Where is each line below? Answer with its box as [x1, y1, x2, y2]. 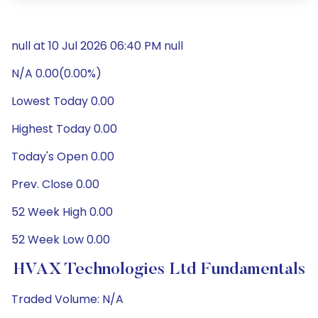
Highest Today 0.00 [11, 121, 117, 137]
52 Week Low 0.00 [11, 231, 110, 248]
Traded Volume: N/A [11, 291, 124, 307]
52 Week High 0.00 [11, 204, 113, 220]
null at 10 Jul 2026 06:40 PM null [11, 38, 183, 54]
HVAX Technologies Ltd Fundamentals [13, 261, 305, 278]
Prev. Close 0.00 [11, 176, 99, 192]
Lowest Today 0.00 [11, 93, 114, 109]
